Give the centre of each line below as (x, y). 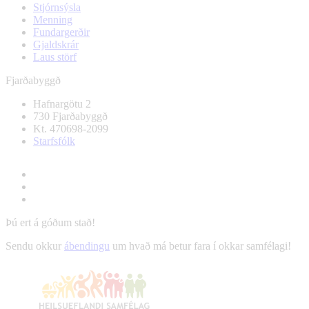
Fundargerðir (61, 32)
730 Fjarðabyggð (70, 117)
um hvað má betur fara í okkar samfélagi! (200, 246)
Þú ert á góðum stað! (50, 223)
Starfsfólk (54, 141)
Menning (53, 20)
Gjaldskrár (56, 45)
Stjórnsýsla (57, 8)
